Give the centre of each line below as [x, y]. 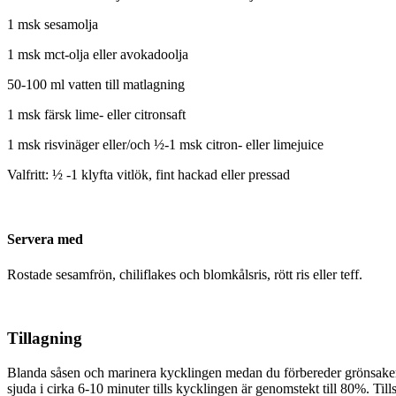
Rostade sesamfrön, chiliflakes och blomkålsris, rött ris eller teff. [185, 274]
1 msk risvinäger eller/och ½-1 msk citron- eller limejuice [165, 145]
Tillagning [45, 339]
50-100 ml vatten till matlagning [96, 85]
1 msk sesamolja [53, 25]
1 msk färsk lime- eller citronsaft [96, 115]
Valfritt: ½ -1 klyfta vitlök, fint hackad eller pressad [148, 175]
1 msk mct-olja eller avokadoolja [98, 55]
